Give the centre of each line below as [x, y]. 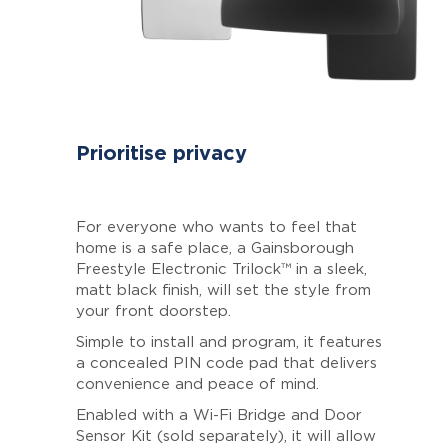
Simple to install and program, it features [228, 342]
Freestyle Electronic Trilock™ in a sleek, [221, 269]
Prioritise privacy [161, 153]
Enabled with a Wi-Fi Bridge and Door [218, 415]
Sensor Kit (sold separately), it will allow [225, 436]
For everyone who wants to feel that [216, 227]
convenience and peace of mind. [197, 384]
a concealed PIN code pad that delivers [226, 363]
